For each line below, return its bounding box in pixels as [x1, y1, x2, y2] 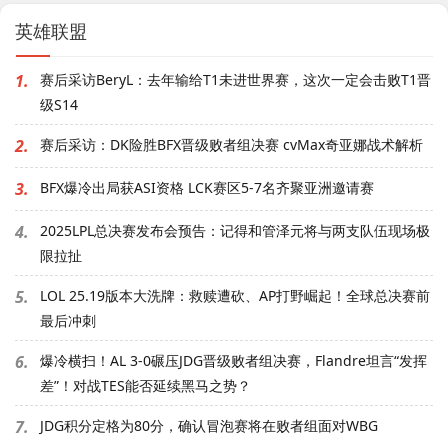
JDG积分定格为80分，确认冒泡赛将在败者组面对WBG [40, 416, 378, 436]
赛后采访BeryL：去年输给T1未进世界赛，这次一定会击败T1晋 [40, 70, 431, 90]
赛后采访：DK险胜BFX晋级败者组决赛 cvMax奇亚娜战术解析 [40, 135, 423, 155]
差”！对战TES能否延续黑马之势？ [40, 376, 251, 396]
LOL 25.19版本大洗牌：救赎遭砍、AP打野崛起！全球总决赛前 [40, 286, 430, 306]
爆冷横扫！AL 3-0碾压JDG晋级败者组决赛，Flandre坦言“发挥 [40, 351, 427, 371]
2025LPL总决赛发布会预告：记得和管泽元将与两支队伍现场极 [40, 221, 430, 241]
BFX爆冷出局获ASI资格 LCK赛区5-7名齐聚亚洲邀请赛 [40, 178, 374, 198]
